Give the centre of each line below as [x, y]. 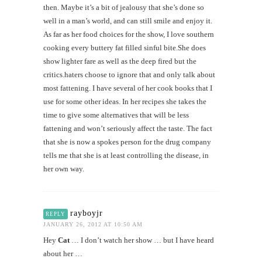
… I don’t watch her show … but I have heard [142, 240]
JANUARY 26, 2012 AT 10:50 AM [93, 224]
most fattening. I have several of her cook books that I [128, 88]
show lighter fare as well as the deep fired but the [120, 61]
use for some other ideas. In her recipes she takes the [125, 101]
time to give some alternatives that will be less [116, 115]
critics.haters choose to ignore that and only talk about [129, 74]
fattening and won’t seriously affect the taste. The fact [128, 128]
